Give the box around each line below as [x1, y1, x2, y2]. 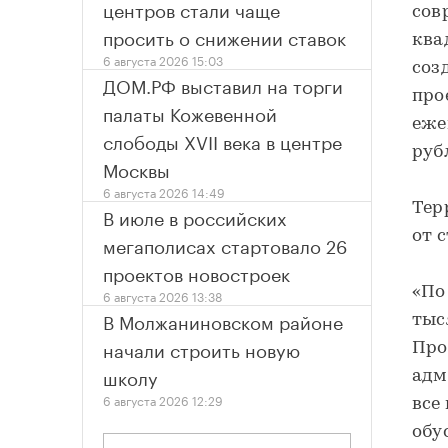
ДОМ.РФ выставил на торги [103, 70, 343, 99]
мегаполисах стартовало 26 [103, 230, 347, 259]
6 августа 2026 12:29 [103, 390, 223, 410]
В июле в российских [103, 202, 287, 231]
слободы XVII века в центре [103, 126, 342, 155]
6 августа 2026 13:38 [103, 286, 222, 306]
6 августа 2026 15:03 [103, 50, 223, 70]
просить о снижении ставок [103, 22, 346, 51]
